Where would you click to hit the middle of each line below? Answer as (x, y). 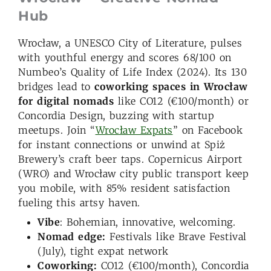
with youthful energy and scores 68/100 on (125, 57)
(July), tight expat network (103, 251)
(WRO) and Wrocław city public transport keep (133, 173)
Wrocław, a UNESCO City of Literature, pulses (130, 43)
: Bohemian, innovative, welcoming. (150, 222)
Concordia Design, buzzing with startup (116, 115)
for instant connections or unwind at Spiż (122, 144)
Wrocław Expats (134, 130)
